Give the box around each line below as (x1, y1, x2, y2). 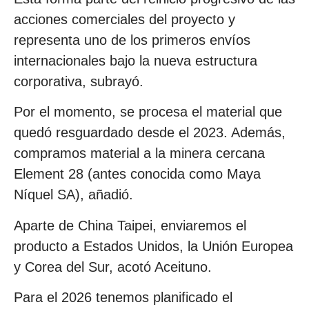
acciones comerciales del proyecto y (14, 11, 235, 27)
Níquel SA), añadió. (14, 187, 133, 203)
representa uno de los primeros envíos (14, 32, 250, 48)
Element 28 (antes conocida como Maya (14, 166, 261, 182)
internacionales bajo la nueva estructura (14, 52, 257, 68)
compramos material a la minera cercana (14, 146, 265, 161)
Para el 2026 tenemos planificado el (14, 289, 232, 305)
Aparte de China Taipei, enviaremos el (14, 217, 246, 233)
